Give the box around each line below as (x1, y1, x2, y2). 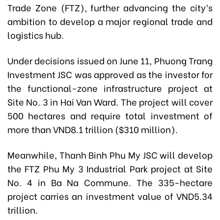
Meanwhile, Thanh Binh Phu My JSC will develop (7, 148, 213, 162)
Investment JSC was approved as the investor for (7, 67, 213, 81)
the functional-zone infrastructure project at (7, 81, 213, 95)
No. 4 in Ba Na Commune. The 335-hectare (7, 175, 213, 189)
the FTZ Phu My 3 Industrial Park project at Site (7, 162, 213, 175)
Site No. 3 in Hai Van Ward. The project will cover (7, 95, 213, 109)
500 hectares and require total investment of (7, 109, 213, 122)
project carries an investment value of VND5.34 (7, 189, 213, 203)
